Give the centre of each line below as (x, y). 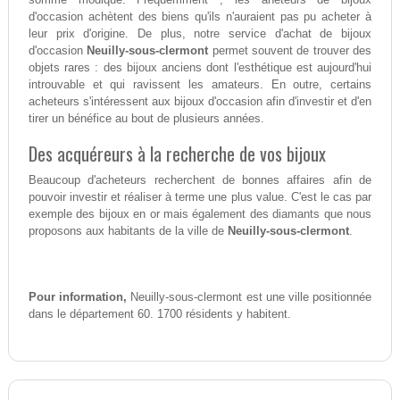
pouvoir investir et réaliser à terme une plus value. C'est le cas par (200, 196)
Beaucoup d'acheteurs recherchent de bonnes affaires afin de (200, 179)
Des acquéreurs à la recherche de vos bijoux (177, 153)
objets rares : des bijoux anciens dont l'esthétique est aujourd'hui (200, 67)
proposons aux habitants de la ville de (128, 230)
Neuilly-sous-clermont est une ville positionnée (250, 296)
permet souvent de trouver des (290, 50)
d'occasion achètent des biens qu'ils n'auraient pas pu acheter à (200, 16)
